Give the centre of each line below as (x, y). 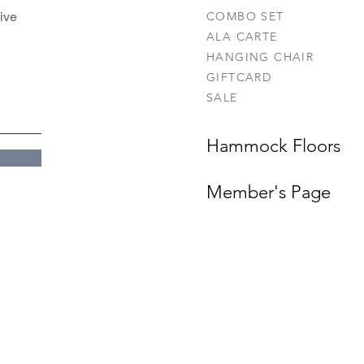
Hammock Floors (273, 146)
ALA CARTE (242, 37)
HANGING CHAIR (260, 57)
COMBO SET (245, 16)
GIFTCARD (239, 77)
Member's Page (269, 192)
